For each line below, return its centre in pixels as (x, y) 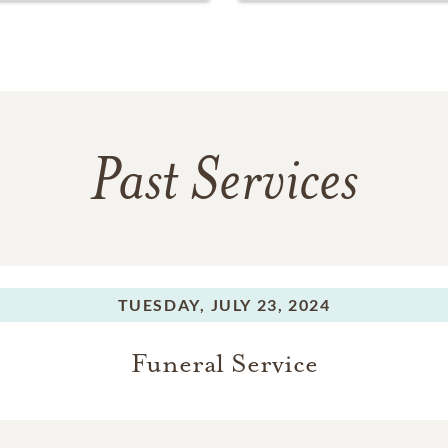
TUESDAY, (161, 305)
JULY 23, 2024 (270, 305)
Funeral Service (224, 364)
